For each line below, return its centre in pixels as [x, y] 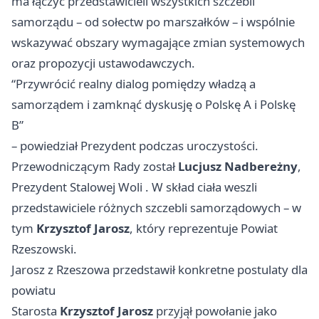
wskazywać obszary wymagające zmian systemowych [158, 43]
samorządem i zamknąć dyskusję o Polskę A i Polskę [153, 105]
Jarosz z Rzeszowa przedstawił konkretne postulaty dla [159, 270]
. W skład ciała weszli [200, 187]
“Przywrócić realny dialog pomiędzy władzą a [134, 84]
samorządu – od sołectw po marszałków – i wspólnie [153, 22]
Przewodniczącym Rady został [95, 167]
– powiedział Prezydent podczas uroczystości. [135, 146]
